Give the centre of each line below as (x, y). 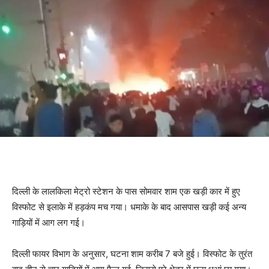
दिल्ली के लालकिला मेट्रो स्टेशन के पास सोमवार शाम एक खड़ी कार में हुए (126, 192)
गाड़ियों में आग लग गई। (49, 223)
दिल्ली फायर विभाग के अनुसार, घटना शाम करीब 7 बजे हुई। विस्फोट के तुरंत (132, 254)
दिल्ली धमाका (32, 160)
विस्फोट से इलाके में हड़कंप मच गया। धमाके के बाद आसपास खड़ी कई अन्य (129, 207)
